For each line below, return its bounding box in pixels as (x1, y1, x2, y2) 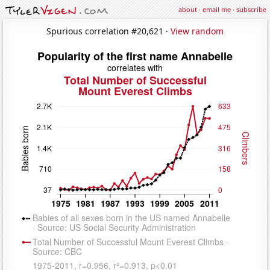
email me (202, 5, 231, 14)
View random (171, 25, 224, 37)
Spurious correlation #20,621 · (46, 25, 171, 37)
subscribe (236, 5, 266, 14)
